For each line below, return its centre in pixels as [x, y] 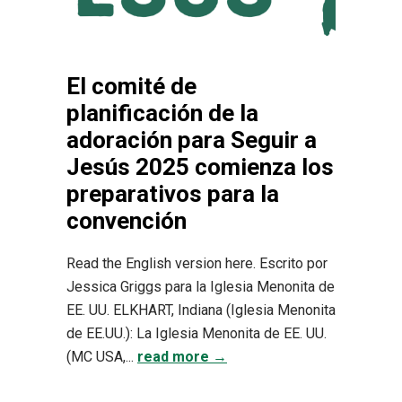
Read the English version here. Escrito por [197, 263]
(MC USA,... [102, 357]
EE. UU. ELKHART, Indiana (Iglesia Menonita [201, 310]
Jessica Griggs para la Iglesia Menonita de [201, 287]
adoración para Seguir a [192, 140]
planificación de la [162, 113]
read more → [182, 357]
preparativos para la [173, 194]
